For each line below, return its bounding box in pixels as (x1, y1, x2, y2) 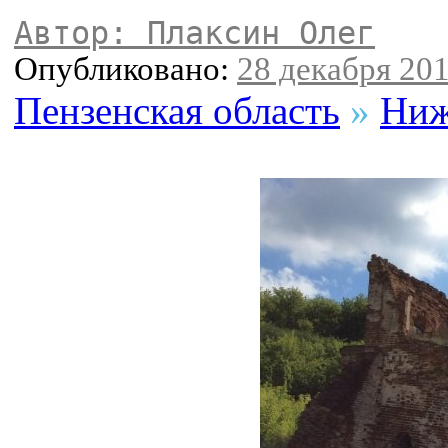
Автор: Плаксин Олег (14, 15, 375, 52)
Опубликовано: (14, 51, 237, 88)
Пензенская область (14, 89, 340, 133)
